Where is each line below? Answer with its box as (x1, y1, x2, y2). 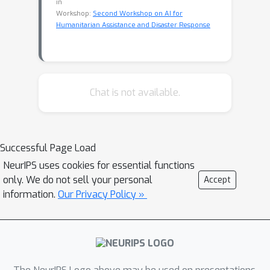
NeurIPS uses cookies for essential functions (3, 159, 195, 172)
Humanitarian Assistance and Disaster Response (56, 20, 210, 30)
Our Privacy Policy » (58, 188, 147, 201)
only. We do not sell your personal (3, 174, 152, 186)
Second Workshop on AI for (93, 9, 183, 18)
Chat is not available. (90, 86, 180, 99)
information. (3, 188, 58, 201)
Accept (204, 174, 231, 186)
